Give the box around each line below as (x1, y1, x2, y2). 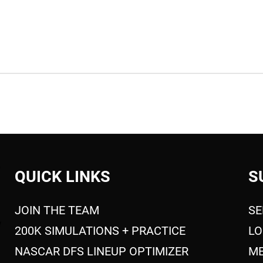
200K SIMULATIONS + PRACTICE (15, 224, 186, 238)
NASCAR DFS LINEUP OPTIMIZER (15, 244, 189, 259)
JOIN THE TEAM (15, 203, 100, 218)
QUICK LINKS (15, 167, 111, 187)
